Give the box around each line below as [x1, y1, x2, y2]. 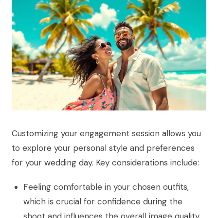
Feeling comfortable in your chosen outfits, [23, 181, 189, 192]
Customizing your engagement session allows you [12, 127, 201, 139]
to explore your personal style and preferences [12, 142, 195, 153]
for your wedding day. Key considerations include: [12, 157, 199, 168]
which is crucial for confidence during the [23, 196, 182, 207]
